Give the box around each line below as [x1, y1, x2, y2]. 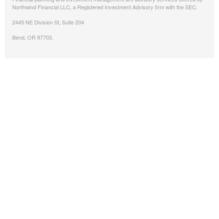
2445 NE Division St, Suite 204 [12, 18, 84, 26]
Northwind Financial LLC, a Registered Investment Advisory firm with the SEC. [12, 3, 197, 11]
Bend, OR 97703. [12, 33, 56, 41]
